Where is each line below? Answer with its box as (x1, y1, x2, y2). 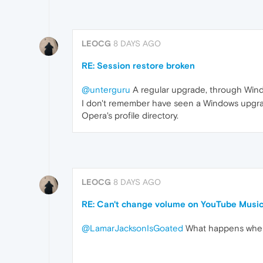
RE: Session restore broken (82, 60, 195, 71)
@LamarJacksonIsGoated (82, 222, 183, 233)
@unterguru (82, 85, 130, 95)
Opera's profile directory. (82, 110, 178, 121)
